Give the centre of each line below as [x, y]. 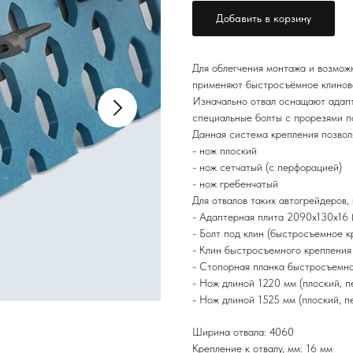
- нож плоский [225, 150]
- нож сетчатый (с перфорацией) [267, 167]
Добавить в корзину [264, 18]
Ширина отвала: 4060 [243, 332]
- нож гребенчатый [235, 184]
